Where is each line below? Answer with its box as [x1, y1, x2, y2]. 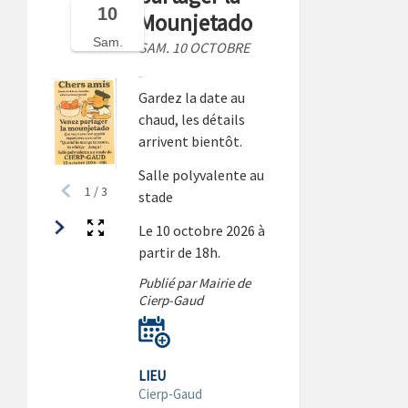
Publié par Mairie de [138, 274, 251, 292]
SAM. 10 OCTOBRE [138, 38, 250, 56]
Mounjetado [138, 8, 253, 37]
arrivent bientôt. [138, 132, 243, 150]
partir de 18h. [138, 242, 221, 261]
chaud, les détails [138, 110, 246, 128]
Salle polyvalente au [138, 165, 265, 184]
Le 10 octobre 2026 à [138, 220, 266, 240]
